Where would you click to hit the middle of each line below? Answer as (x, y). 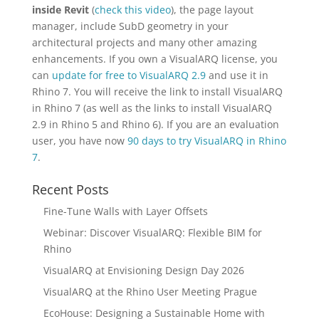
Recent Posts (70, 189)
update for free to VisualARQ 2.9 (129, 75)
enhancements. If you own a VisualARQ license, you (155, 58)
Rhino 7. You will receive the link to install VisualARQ (157, 91)
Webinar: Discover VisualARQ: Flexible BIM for (152, 232)
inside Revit (60, 9)
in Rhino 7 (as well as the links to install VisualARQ (152, 108)
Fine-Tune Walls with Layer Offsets (125, 211)
